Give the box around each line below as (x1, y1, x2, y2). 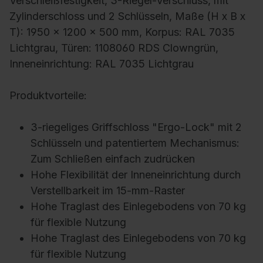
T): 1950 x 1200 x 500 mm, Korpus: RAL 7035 (9, 26, 235, 39)
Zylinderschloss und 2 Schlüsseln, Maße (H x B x (9, 10, 245, 23)
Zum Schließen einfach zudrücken (31, 153, 195, 166)
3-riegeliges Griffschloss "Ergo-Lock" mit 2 (31, 121, 242, 134)
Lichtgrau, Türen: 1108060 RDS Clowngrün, (9, 42, 218, 55)
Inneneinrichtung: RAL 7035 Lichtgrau (9, 58, 194, 70)
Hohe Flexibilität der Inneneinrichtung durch (31, 168, 241, 181)
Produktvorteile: (9, 89, 87, 102)
